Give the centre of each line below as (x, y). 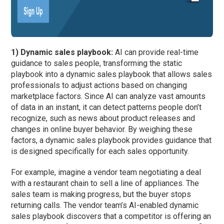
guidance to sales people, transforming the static (97, 63)
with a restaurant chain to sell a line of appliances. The (105, 183)
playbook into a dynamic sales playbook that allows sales (112, 74)
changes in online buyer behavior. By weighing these (102, 129)
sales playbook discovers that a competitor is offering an (111, 216)
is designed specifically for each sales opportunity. (100, 151)
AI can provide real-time (156, 52)
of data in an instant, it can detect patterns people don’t (106, 107)
